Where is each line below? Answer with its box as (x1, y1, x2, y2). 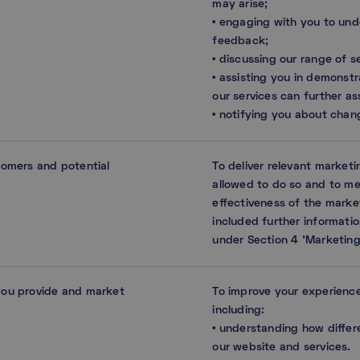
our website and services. (212, 342, 351, 354)
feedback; (212, 36, 269, 47)
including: (212, 305, 265, 317)
